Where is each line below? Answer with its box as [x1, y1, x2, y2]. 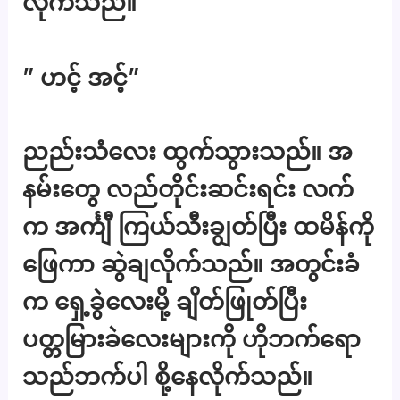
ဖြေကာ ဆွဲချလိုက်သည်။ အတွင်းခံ [22, 250, 361, 279]
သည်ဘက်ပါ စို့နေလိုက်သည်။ [22, 362, 313, 391]
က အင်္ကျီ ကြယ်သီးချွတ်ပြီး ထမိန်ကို [22, 212, 375, 241]
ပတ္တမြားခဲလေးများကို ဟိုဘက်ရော [22, 325, 362, 354]
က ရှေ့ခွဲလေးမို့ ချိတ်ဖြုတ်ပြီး [22, 287, 308, 316]
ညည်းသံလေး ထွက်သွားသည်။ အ [22, 137, 354, 166]
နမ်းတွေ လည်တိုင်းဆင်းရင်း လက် [22, 175, 354, 204]
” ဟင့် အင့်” [22, 62, 140, 91]
